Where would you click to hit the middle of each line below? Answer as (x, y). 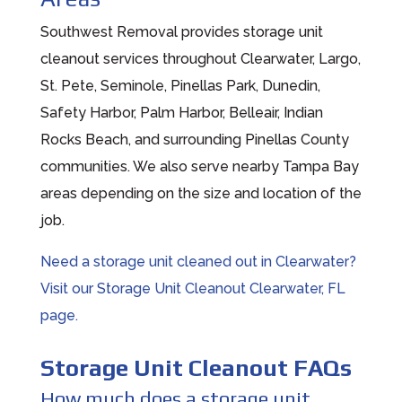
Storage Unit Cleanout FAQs (196, 367)
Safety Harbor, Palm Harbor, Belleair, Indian (181, 112)
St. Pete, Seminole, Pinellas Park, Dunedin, (180, 85)
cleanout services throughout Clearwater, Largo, (200, 58)
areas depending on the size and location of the (201, 193)
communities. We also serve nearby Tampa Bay (199, 166)
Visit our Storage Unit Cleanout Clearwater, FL (192, 288)
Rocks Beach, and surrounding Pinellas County (194, 139)
